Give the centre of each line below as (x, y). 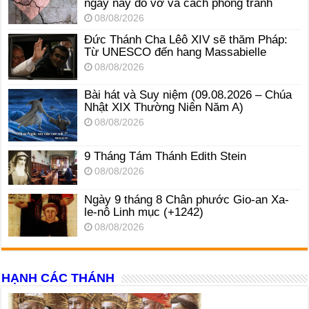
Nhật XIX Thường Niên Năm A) (164, 108)
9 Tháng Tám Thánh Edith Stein (166, 157)
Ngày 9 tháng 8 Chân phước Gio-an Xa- (187, 200)
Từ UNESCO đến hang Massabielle (176, 52)
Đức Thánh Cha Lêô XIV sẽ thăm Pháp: (186, 40)
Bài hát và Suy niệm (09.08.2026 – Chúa (188, 95)
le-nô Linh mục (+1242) (144, 212)
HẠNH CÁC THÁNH (58, 278)
